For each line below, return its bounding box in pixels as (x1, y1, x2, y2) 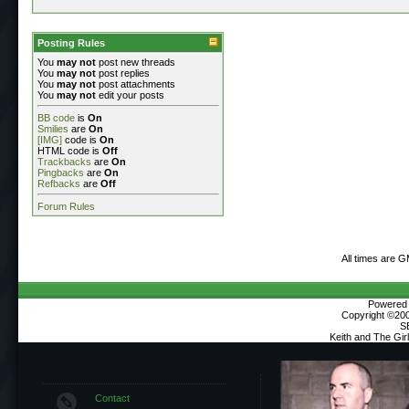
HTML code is (37, 144, 102, 156)
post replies (96, 67, 150, 79)
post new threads (96, 56, 175, 68)
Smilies (37, 122, 68, 134)
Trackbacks (37, 155, 91, 167)
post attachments (96, 78, 175, 89)
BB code (37, 111, 75, 123)
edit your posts (96, 89, 164, 100)
